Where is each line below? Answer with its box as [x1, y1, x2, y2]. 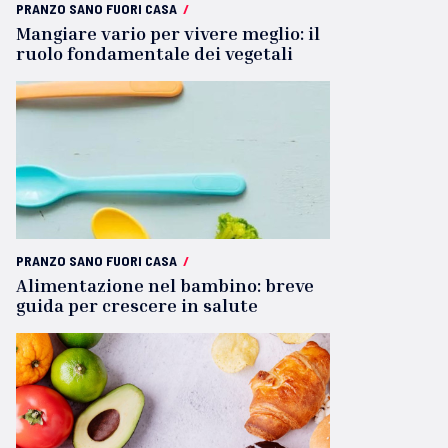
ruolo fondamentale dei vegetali [16, 42, 293, 64]
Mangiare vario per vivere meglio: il [16, 22, 320, 44]
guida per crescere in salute [16, 294, 258, 316]
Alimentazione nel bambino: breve [16, 274, 314, 296]
